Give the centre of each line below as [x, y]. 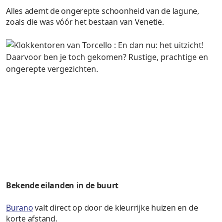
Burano [20, 208]
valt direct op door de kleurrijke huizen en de [115, 208]
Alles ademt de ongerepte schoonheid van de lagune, [103, 11]
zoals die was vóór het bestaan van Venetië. [85, 22]
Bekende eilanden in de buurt [62, 186]
